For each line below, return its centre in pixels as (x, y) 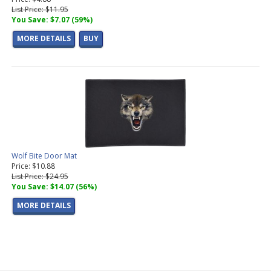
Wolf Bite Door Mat (44, 156)
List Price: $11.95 (40, 10)
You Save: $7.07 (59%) (52, 20)
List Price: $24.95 (40, 177)
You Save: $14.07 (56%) (54, 187)
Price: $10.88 (33, 166)
